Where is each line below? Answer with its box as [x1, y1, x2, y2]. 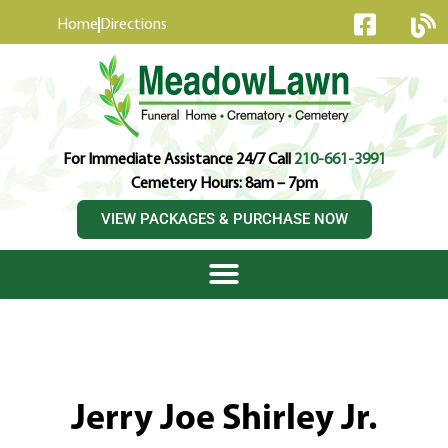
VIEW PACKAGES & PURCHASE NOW [100, 210, 348, 228]
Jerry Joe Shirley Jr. [71, 402, 377, 438]
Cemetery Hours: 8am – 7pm [130, 176, 318, 192]
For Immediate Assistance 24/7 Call [62, 152, 294, 168]
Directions [100, 17, 167, 33]
